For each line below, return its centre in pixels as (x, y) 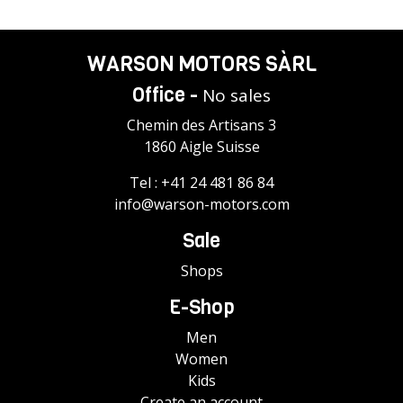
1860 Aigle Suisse (201, 147)
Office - (167, 95)
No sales (237, 96)
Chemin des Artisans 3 (201, 125)
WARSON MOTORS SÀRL (201, 64)
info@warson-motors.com (201, 205)
